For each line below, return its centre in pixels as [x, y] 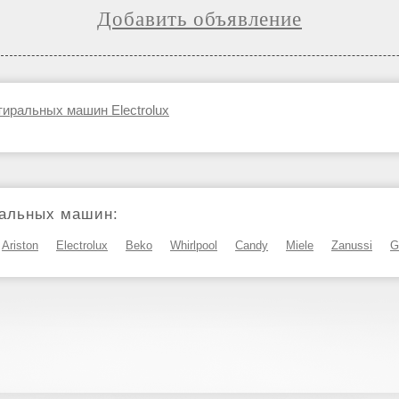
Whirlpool [194, 245]
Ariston [20, 245]
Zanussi [352, 245]
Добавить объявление [199, 19]
